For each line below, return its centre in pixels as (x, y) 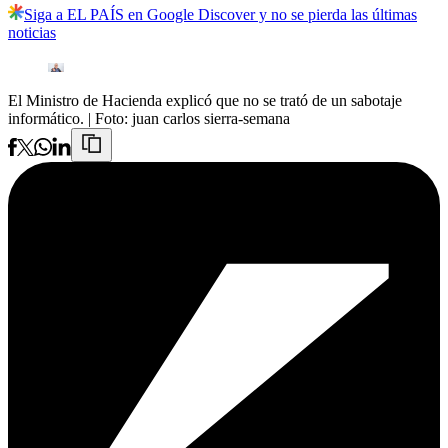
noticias (32, 33)
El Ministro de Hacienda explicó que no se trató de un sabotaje (205, 101)
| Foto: (110, 119)
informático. (46, 119)
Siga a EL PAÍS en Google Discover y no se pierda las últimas (220, 15)
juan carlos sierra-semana (211, 119)
